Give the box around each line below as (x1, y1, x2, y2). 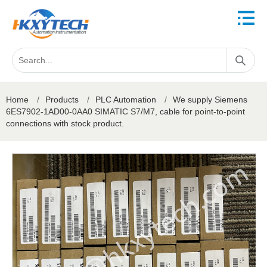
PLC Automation (95, 95, 156, 104)
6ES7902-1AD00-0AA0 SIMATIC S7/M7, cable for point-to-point (6, 107, 245, 116)
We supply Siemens (173, 95, 247, 104)
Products (45, 95, 79, 104)
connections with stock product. (6, 119, 124, 128)
